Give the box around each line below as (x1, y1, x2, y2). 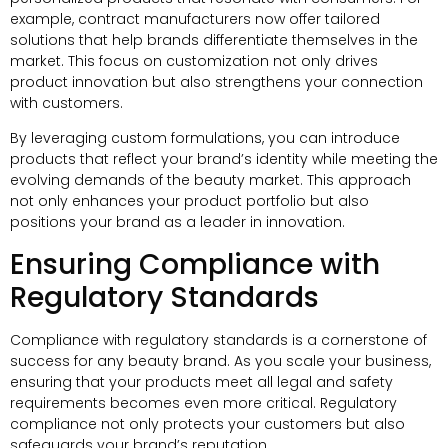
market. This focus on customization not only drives (10, 50, 378, 71)
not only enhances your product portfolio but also (10, 191, 369, 212)
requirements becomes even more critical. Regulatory (10, 392, 397, 413)
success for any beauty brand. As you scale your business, (10, 350, 431, 371)
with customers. (10, 92, 123, 113)
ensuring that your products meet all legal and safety (10, 371, 393, 392)
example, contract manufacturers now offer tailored (10, 8, 380, 29)
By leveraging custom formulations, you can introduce (10, 128, 400, 149)
